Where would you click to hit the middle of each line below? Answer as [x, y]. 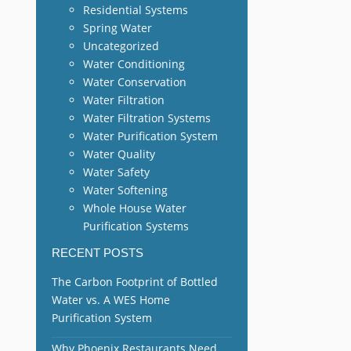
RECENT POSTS [98, 253]
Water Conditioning [134, 63]
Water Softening [125, 190]
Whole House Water [135, 208]
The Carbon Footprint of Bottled [135, 281]
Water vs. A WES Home [111, 299]
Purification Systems [136, 226]
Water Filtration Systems [147, 118]
